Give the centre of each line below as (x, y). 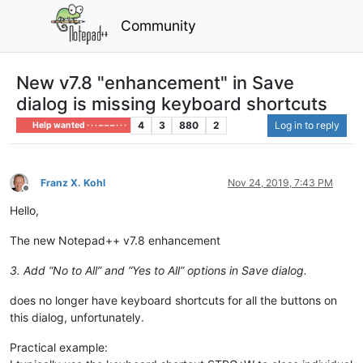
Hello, (24, 210)
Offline (40, 194)
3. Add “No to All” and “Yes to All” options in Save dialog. (158, 270)
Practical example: (59, 347)
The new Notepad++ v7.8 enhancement (115, 240)
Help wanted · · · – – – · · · (79, 125)
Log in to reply (307, 125)
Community (159, 25)
